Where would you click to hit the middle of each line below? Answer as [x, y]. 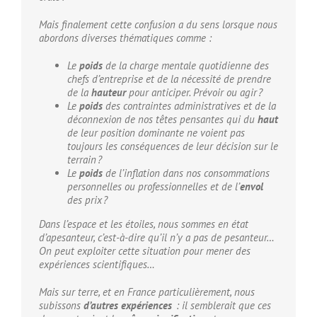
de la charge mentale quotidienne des [186, 66]
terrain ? [85, 160]
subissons [61, 306]
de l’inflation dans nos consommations [188, 173]
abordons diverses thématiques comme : [125, 38]
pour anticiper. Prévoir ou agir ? [194, 93]
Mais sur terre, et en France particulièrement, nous [147, 292]
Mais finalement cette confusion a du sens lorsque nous [158, 25]
